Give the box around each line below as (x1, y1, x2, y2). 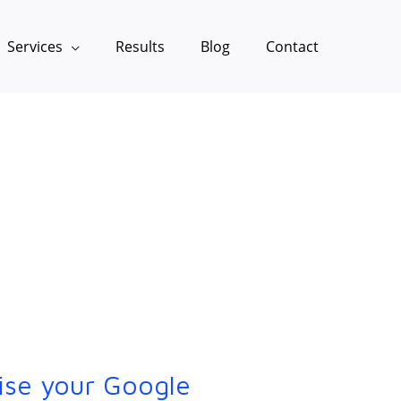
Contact (266, 36, 319, 56)
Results (115, 36, 165, 56)
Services (7, 36, 63, 56)
